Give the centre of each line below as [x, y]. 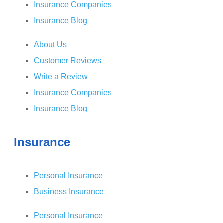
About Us [50, 45]
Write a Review [61, 77]
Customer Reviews [67, 61]
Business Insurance [69, 192]
